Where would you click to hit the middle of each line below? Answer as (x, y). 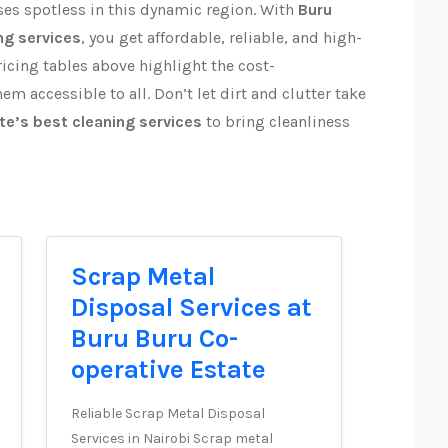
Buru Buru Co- (154, 338)
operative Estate (168, 369)
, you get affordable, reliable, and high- (221, 37)
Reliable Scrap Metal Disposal (168, 413)
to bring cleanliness (276, 121)
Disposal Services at (191, 307)
